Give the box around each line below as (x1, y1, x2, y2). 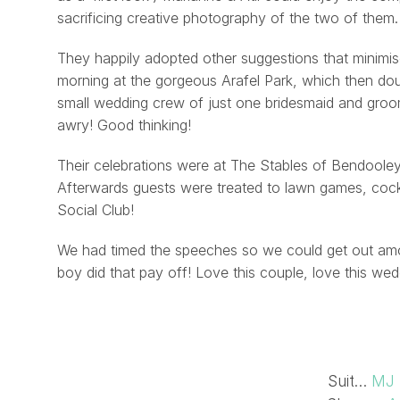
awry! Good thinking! (57, 116, 191, 134)
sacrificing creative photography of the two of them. (57, 9, 398, 27)
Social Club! (57, 201, 134, 219)
